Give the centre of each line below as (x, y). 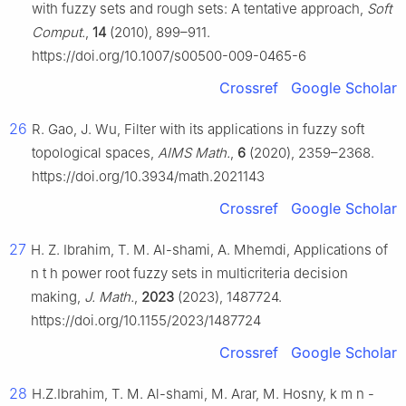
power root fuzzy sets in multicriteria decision (205, 274)
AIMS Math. (194, 153)
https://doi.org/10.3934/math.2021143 (148, 177)
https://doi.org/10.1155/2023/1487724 (146, 321)
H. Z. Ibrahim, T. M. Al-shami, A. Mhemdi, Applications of (209, 250)
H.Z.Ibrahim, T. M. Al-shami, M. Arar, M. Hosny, (181, 394)
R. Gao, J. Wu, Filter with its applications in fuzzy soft (198, 130)
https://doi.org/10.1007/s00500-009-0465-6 (169, 56)
